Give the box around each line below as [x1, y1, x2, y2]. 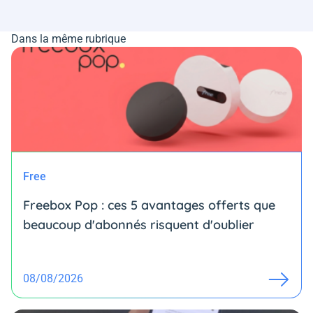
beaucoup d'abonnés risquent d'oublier [23, 217, 254, 233]
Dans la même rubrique [11, 32, 126, 46]
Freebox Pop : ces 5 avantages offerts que [23, 197, 275, 214]
